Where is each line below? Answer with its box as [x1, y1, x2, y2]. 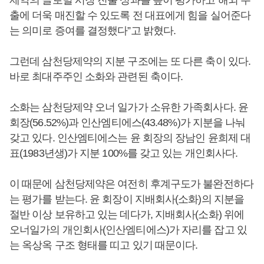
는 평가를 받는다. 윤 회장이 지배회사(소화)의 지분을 [9, 193, 245, 205]
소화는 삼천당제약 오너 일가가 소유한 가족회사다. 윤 [9, 101, 248, 113]
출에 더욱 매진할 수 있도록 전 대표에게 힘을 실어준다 [9, 9, 251, 21]
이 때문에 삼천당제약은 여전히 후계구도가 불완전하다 [9, 178, 253, 190]
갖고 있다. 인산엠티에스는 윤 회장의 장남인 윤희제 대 [9, 132, 250, 144]
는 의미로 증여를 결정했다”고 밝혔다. [9, 25, 179, 37]
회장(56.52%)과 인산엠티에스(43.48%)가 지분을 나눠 [9, 117, 246, 128]
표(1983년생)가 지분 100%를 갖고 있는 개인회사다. [9, 147, 240, 159]
